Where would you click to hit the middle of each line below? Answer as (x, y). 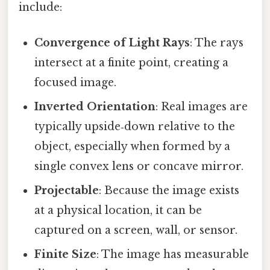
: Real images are (202, 106)
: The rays (217, 42)
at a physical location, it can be (118, 210)
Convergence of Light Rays (112, 42)
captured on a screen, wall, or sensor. (136, 230)
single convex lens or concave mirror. (139, 166)
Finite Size (66, 254)
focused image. (76, 82)
